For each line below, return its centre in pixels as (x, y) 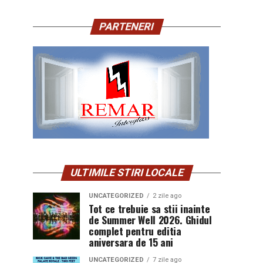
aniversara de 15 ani (131, 242)
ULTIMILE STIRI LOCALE (127, 173)
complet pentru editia (135, 231)
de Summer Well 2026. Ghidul (150, 220)
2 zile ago (167, 196)
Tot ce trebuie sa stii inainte (149, 208)
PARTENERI (127, 26)
